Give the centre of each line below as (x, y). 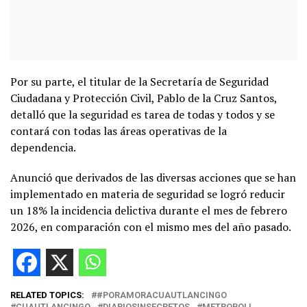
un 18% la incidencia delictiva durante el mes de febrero (149, 210)
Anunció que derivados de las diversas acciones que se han (153, 177)
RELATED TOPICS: (47, 295)
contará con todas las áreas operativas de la (119, 131)
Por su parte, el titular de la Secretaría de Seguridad (139, 81)
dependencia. (43, 147)
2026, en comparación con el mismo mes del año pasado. (150, 226)
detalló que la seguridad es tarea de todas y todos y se (143, 114)
